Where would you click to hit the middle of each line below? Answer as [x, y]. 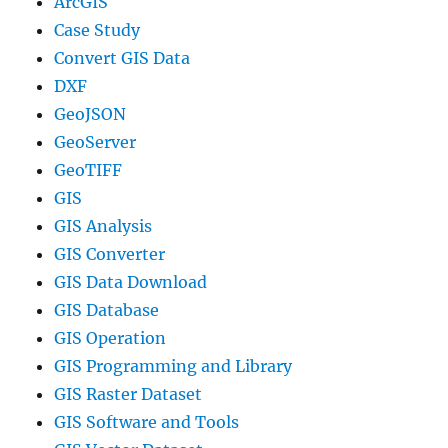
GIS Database [107, 310]
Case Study [97, 30]
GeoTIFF [88, 170]
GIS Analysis [103, 226]
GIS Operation [110, 338]
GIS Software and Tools [147, 422]
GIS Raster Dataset [128, 394]
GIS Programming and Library [173, 366]
